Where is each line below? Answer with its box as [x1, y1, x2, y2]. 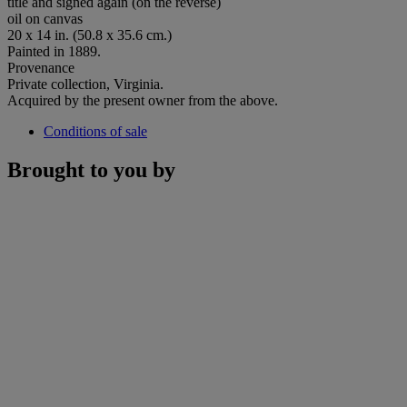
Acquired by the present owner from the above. [7, 92, 278, 108]
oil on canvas [7, 10, 83, 26]
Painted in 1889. [7, 43, 101, 59]
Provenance [7, 59, 74, 75]
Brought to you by [7, 157, 175, 182]
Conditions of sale [44, 123, 147, 139]
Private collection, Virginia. [7, 75, 164, 92]
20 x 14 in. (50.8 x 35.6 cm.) [7, 26, 172, 43]
